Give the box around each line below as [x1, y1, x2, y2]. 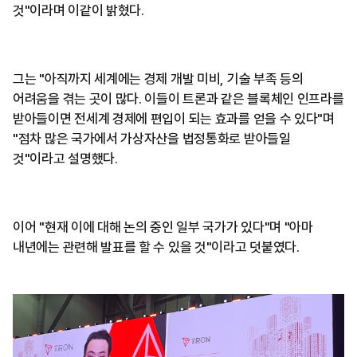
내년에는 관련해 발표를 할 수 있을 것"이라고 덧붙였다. [13, 239, 300, 255]
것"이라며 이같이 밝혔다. [13, 2, 144, 18]
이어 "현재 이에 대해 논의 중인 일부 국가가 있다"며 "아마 [13, 219, 313, 235]
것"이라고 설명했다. [13, 151, 118, 167]
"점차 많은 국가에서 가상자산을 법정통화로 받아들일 [13, 131, 291, 147]
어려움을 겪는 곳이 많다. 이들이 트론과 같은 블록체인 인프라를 [13, 91, 344, 107]
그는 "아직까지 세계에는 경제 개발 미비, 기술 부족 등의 [13, 71, 304, 87]
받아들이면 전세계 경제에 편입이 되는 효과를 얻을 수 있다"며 [13, 111, 335, 127]
